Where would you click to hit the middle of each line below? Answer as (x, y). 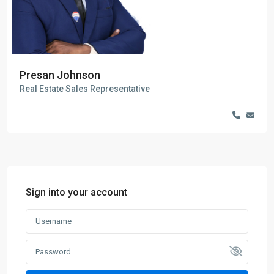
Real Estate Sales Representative (85, 89)
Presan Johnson (60, 75)
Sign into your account (76, 193)
